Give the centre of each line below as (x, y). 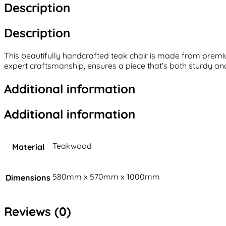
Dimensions (28, 178)
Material (28, 147)
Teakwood (72, 146)
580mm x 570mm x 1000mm (106, 177)
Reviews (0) (38, 212)
